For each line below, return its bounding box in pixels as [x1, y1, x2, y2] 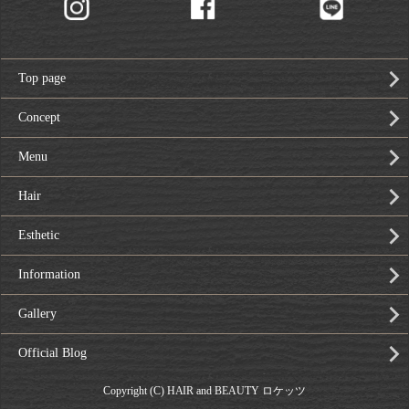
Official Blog [18, 345, 87, 360]
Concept [18, 110, 60, 124]
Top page [18, 70, 66, 85]
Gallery [18, 306, 57, 320]
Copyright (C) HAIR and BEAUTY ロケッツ [102, 383, 307, 397]
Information [18, 267, 80, 281]
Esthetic [18, 227, 59, 242]
